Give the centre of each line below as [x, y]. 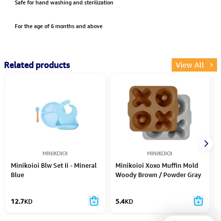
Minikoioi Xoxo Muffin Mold [157, 165]
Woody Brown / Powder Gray [158, 174]
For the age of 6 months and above [58, 26]
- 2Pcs [124, 184]
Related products [37, 65]
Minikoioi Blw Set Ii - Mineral [54, 165]
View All [190, 65]
